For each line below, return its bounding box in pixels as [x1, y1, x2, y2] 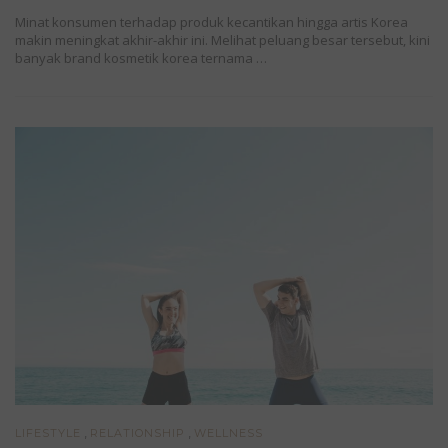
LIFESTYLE [15, 426, 81, 441]
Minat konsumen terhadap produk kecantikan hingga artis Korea [15, 12, 408, 31]
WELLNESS [194, 426, 263, 441]
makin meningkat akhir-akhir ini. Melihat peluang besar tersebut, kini [15, 30, 430, 49]
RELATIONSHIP [90, 426, 185, 441]
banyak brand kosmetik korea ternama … [15, 48, 267, 67]
